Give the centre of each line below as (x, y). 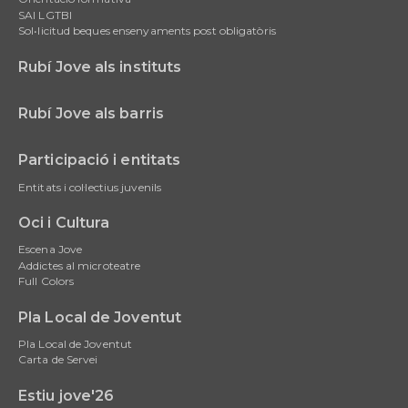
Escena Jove (51, 250)
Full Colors (46, 281)
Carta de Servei (58, 360)
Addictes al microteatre (80, 265)
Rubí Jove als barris (91, 113)
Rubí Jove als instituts (100, 66)
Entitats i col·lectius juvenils (90, 187)
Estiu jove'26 (66, 395)
